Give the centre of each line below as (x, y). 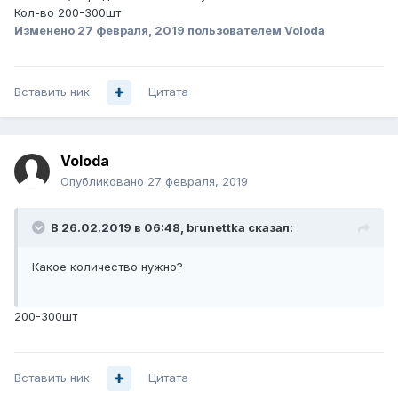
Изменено (46, 31)
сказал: (269, 228)
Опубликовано (104, 182)
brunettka (216, 228)
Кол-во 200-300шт (68, 13)
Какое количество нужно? (107, 267)
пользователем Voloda (255, 31)
